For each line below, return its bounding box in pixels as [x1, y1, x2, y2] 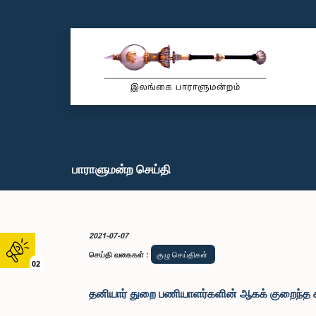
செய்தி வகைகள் [89, 249, 144, 260]
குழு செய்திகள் [157, 249, 209, 260]
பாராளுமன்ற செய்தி [72, 161, 171, 177]
